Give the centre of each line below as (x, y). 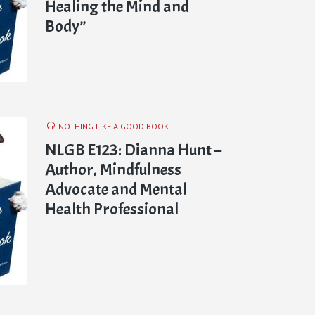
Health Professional (112, 208)
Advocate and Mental (116, 189)
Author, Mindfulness (113, 169)
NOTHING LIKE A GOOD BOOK (114, 126)
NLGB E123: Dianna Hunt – (133, 149)
